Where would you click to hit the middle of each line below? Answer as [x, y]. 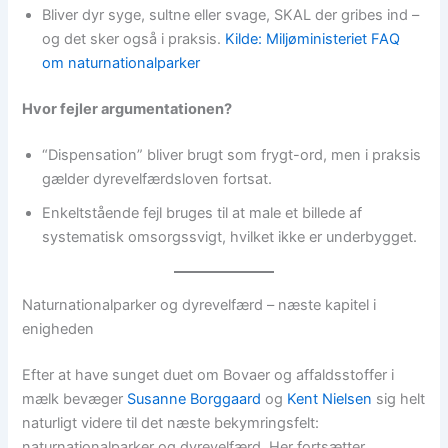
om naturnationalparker [121, 63]
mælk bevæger [75, 398]
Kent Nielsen [330, 398]
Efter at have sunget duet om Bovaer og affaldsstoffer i [208, 374]
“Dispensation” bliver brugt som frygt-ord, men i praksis [232, 155]
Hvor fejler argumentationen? [127, 109]
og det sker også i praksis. [134, 39]
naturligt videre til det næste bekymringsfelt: [171, 422]
